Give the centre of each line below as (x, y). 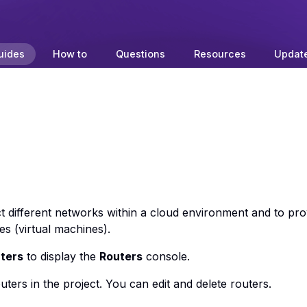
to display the (61, 257)
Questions (140, 54)
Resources (220, 54)
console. (166, 257)
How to (70, 54)
